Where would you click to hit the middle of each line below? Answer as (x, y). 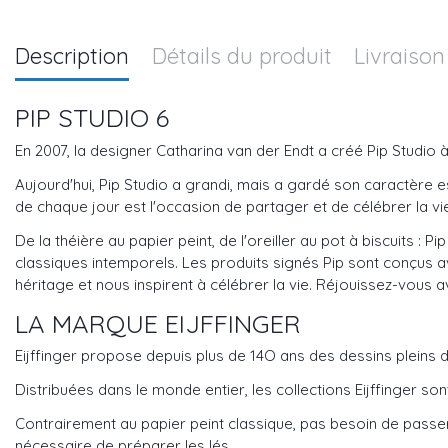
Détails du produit (241, 55)
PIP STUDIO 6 (92, 117)
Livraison (399, 55)
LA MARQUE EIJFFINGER (158, 322)
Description (72, 55)
